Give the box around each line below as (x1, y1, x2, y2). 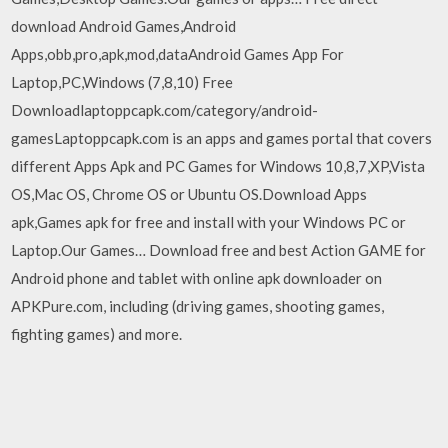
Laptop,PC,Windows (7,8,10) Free (11, 72, 234, 91)
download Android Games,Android (11, 16, 237, 35)
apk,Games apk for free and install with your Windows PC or (11, 212, 407, 231)
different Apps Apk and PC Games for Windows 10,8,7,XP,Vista (11, 156, 426, 175)
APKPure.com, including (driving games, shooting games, (11, 296, 385, 315)
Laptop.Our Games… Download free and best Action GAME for (11, 240, 427, 259)
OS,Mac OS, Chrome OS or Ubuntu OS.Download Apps (11, 184, 368, 203)
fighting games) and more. (11, 324, 183, 343)
